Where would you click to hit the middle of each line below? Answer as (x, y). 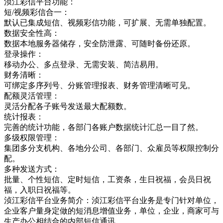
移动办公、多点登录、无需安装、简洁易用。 (84, 64)
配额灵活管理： (32, 96)
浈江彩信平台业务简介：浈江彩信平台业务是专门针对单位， (111, 200)
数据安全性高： (32, 33)
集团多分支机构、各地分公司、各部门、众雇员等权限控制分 (111, 148)
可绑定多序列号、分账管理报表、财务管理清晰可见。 (100, 85)
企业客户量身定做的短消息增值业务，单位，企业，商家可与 (111, 211)
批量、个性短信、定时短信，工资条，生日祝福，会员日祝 (108, 179)
